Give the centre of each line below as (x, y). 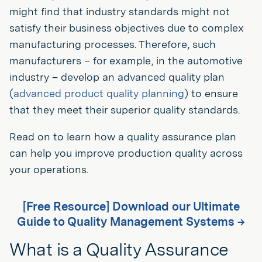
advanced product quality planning (99, 93)
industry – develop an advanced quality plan (117, 77)
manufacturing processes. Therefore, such (113, 44)
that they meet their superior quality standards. (125, 110)
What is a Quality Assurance (119, 249)
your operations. (49, 169)
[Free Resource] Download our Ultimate (131, 206)
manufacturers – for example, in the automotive (126, 61)
